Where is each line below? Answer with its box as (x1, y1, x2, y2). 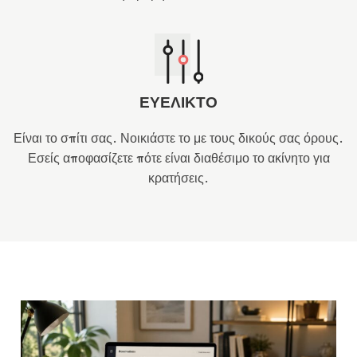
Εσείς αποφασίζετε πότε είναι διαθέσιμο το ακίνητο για (27, 153, 330, 166)
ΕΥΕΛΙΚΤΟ (139, 96, 218, 111)
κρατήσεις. (148, 173, 209, 186)
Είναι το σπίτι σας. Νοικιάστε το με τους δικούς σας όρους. (14, 133, 343, 146)
